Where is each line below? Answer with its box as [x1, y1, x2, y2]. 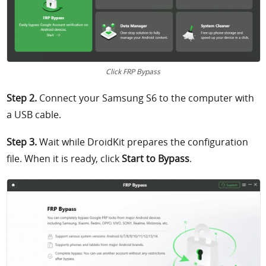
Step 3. [7, 135, 37, 149]
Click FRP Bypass [106, 66, 160, 76]
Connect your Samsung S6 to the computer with [37, 91, 255, 104]
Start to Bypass [122, 152, 190, 166]
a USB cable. [7, 107, 62, 121]
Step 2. [7, 91, 37, 104]
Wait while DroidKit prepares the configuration [37, 135, 249, 149]
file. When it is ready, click [7, 152, 122, 166]
